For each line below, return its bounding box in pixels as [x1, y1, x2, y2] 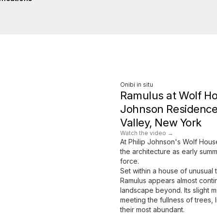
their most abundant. [120, 205, 185, 214]
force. [120, 156, 139, 165]
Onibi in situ [120, 80, 153, 88]
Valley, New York [120, 116, 201, 129]
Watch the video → [120, 129, 173, 137]
